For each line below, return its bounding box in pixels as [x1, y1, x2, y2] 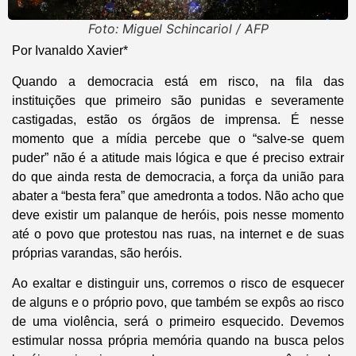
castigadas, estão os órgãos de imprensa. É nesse [12, 112, 344, 126]
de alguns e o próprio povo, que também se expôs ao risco [12, 296, 344, 310]
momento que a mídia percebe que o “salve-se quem [12, 131, 344, 145]
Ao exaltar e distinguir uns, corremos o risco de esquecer [12, 277, 344, 291]
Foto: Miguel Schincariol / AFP [87, 21, 269, 37]
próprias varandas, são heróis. [12, 246, 182, 260]
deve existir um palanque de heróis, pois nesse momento [12, 207, 344, 222]
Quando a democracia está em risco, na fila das [12, 74, 344, 88]
